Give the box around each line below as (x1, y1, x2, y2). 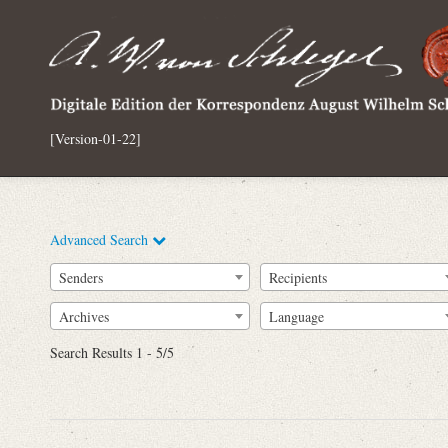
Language (269, 306, 324, 326)
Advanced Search (50, 230, 152, 249)
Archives (59, 306, 109, 326)
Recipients (269, 267, 327, 287)
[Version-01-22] (50, 128, 141, 148)
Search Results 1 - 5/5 (50, 343, 174, 363)
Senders (59, 267, 103, 287)
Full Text (174, 310, 226, 329)
